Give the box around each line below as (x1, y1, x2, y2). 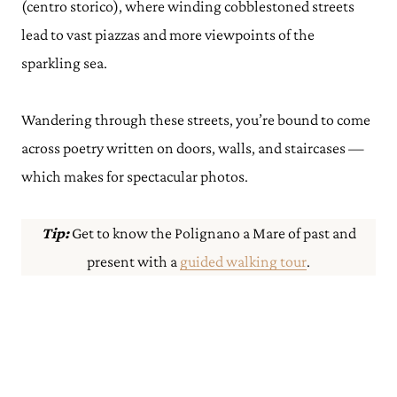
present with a (87, 253, 180, 270)
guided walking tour (180, 253, 307, 270)
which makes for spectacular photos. (21, 167, 248, 185)
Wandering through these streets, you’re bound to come (21, 111, 370, 128)
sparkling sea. (21, 54, 107, 72)
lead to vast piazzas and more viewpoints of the (21, 26, 315, 43)
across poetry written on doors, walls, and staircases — (21, 139, 364, 157)
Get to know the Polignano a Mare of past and (68, 224, 356, 242)
